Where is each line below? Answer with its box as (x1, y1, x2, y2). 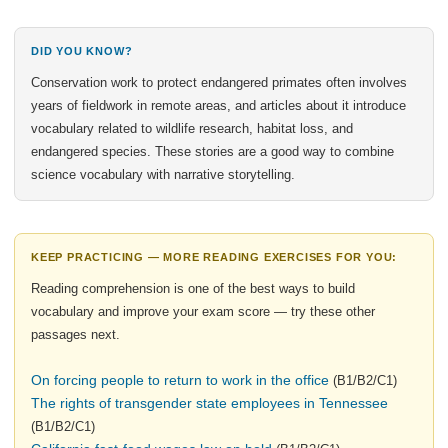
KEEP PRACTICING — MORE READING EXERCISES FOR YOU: (31, 251, 398, 263)
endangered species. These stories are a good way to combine (31, 144, 394, 159)
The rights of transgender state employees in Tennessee (31, 395, 388, 411)
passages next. (31, 327, 120, 342)
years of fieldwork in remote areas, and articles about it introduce (31, 98, 406, 113)
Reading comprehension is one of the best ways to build (31, 281, 355, 296)
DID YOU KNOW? (31, 45, 133, 57)
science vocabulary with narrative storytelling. (31, 167, 295, 182)
